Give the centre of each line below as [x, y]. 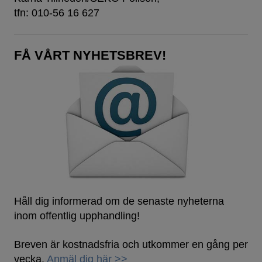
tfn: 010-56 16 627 [57, 13]
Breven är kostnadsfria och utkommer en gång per [131, 244]
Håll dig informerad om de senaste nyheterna [119, 201]
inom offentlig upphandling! [77, 216]
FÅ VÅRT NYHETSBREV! [90, 56]
